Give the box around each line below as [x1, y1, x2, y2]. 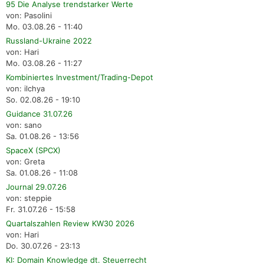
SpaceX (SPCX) [6, 146, 61, 156]
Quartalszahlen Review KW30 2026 [6, 219, 134, 229]
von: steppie [6, 193, 52, 203]
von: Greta [6, 157, 45, 167]
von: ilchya [6, 84, 45, 94]
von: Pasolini [6, 11, 52, 21]
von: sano [6, 120, 42, 130]
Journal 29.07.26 [6, 182, 67, 192]
